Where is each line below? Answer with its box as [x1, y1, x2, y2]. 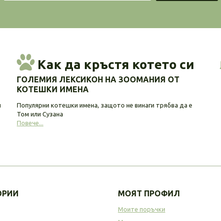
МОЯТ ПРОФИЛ [118, 188, 180, 198]
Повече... [16, 119, 43, 126]
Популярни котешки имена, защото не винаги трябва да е [16, 101, 192, 109]
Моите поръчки [118, 205, 165, 213]
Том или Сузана [16, 110, 63, 117]
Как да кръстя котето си [34, 57, 194, 72]
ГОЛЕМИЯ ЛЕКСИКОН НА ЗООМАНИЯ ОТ [16, 74, 180, 84]
